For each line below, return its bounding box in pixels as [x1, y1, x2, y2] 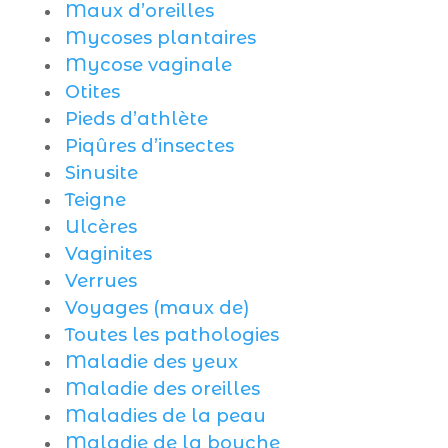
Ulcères [64, 216, 137, 238]
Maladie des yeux [64, 351, 238, 373]
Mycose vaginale [64, 54, 232, 76]
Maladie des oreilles [64, 378, 260, 400]
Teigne [64, 189, 126, 211]
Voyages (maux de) [64, 297, 249, 319]
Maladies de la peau [64, 405, 266, 427]
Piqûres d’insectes [64, 135, 234, 157]
